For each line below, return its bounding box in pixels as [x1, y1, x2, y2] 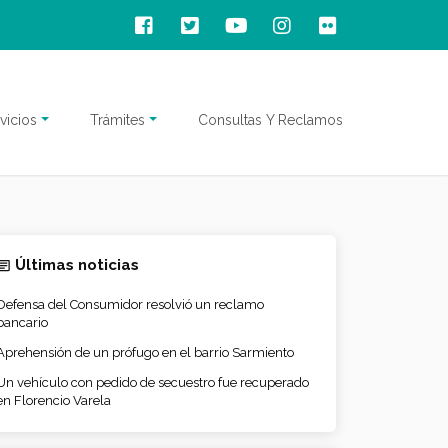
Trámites [90, 111, 146, 128]
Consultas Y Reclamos [198, 111, 343, 128]
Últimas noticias [14, 256, 139, 275]
